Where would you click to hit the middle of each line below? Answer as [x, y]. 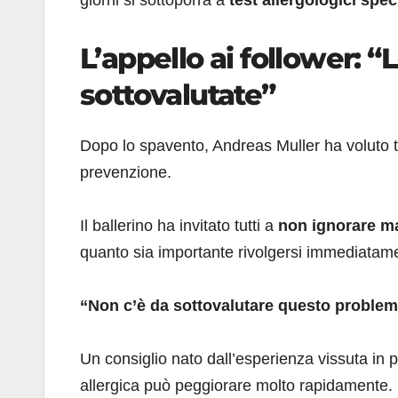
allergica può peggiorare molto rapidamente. [236, 386]
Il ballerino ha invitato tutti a [179, 226]
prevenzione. [126, 173]
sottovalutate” [178, 95]
